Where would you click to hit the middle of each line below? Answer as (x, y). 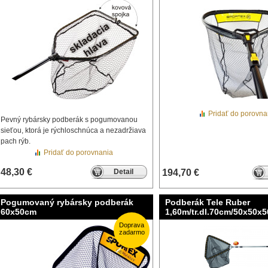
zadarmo (132, 232)
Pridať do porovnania (78, 153)
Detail (123, 172)
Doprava (132, 225)
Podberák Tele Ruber (208, 202)
